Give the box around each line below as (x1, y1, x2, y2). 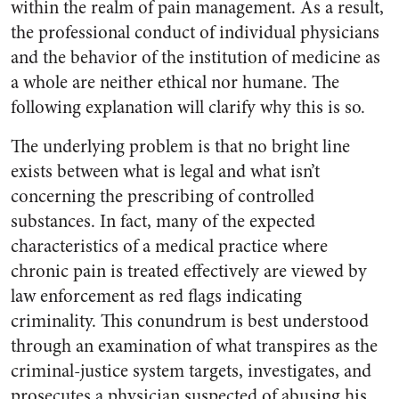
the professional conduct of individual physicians (11, 20, 379, 45)
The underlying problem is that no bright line (11, 134, 350, 159)
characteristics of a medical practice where (11, 233, 328, 259)
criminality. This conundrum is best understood (11, 308, 369, 334)
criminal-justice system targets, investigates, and (11, 358, 371, 384)
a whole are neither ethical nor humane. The (11, 69, 339, 95)
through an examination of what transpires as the (11, 333, 378, 359)
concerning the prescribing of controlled (11, 183, 314, 209)
